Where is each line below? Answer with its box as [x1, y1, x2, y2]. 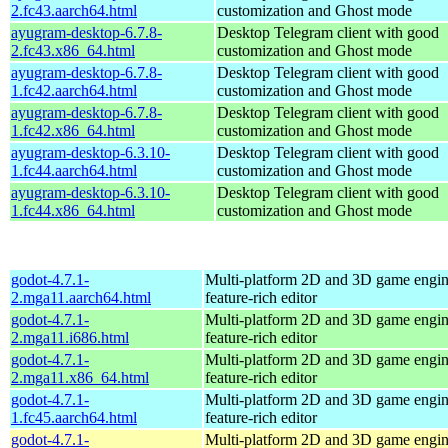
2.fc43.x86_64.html [11, 41, 135, 59]
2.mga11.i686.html [11, 328, 129, 346]
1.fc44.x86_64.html [11, 201, 135, 219]
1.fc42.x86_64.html [11, 121, 135, 139]
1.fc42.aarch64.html [11, 81, 137, 99]
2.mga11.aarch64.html [11, 288, 151, 306]
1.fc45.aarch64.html [11, 408, 137, 426]
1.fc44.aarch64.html [11, 161, 137, 179]
